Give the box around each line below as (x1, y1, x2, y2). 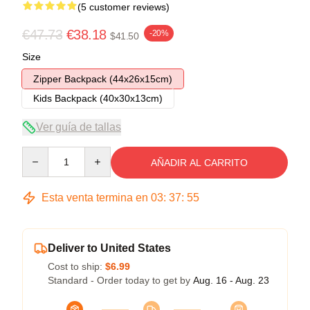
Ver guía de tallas (36, 120, 121, 133)
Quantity (21, 147, 58, 158)
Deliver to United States (48, 241, 171, 254)
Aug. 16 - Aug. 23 (193, 274, 269, 286)
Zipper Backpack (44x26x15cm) (33, 73, 172, 84)
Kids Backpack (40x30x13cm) (33, 92, 163, 104)
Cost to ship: (48, 260, 105, 272)
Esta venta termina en (39, 191, 151, 203)
